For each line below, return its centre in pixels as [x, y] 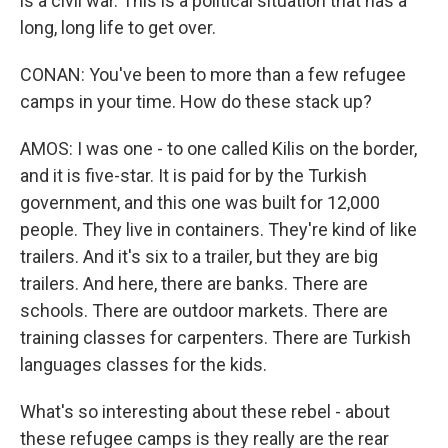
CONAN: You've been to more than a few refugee [213, 74]
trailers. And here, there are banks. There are [194, 283]
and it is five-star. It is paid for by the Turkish [193, 175]
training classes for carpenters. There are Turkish [215, 337]
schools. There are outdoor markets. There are [204, 310]
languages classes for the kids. [143, 364]
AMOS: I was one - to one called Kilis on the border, [218, 148]
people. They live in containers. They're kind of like [218, 229]
